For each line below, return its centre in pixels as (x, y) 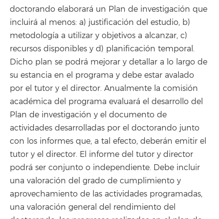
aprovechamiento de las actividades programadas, (106, 194)
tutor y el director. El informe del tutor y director (101, 154)
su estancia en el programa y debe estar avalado (102, 75)
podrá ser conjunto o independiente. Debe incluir (105, 167)
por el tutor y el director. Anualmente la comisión (104, 88)
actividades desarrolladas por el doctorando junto (105, 128)
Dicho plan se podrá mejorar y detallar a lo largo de (109, 62)
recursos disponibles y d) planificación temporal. (102, 49)
